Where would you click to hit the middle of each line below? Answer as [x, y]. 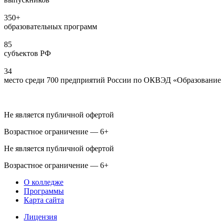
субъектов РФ [28, 53]
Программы [44, 191]
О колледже [44, 182]
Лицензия [40, 217]
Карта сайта [44, 200]
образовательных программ [51, 26]
